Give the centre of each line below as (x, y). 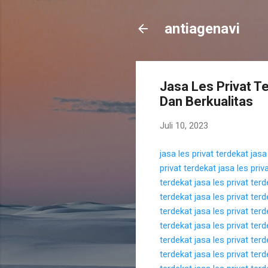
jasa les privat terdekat (204, 153)
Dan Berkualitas (206, 101)
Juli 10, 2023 (184, 126)
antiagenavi (202, 29)
